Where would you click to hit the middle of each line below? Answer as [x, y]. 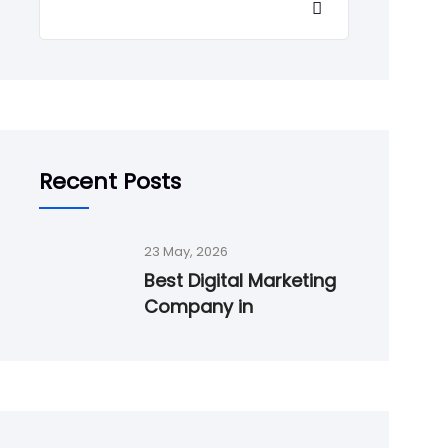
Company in [199, 306]
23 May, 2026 [186, 251]
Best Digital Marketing [240, 280]
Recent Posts [110, 181]
